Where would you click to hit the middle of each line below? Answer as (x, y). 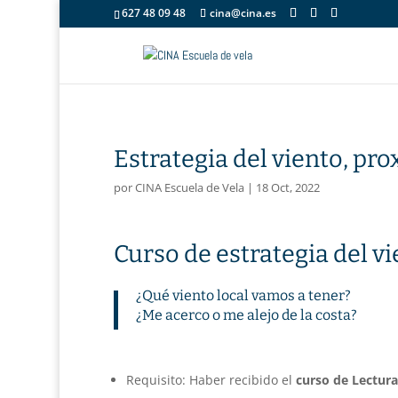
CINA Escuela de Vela (189, 187)
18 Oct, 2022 (287, 187)
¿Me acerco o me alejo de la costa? (246, 314)
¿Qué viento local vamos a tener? (243, 295)
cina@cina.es (243, 13)
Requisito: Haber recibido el (211, 379)
